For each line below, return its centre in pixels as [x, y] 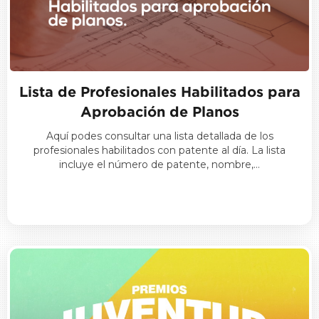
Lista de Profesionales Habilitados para [159, 92]
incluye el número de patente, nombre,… [159, 165]
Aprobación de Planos [159, 112]
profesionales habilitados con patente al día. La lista [159, 151]
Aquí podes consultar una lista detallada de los [159, 136]
